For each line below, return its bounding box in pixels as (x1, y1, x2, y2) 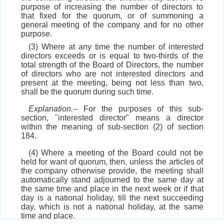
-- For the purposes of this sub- (72, 104, 203, 113)
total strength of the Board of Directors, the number (20, 60, 203, 69)
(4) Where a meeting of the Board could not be (28, 148, 203, 157)
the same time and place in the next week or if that (20, 184, 203, 193)
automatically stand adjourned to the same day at (20, 175, 203, 184)
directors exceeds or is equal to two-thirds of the (20, 51, 203, 60)
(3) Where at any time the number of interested (28, 42, 203, 51)
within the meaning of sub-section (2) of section (20, 122, 203, 131)
